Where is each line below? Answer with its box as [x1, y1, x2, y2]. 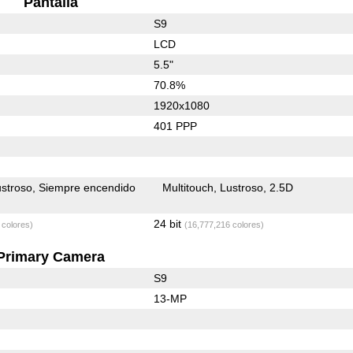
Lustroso [220, 180, 264, 194]
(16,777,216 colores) [184, 219, 264, 229]
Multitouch [162, 180, 214, 194]
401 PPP [153, 119, 197, 132]
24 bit [153, 217, 184, 230]
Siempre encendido [39, 180, 136, 194]
